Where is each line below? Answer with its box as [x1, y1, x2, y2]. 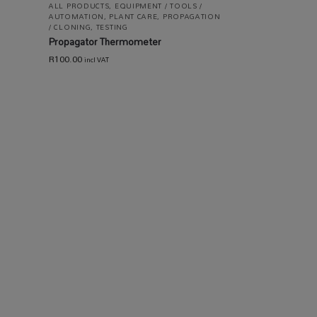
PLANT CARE [109, 8, 158, 23]
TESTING [96, 19, 128, 34]
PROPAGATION [162, 8, 221, 23]
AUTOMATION [49, 8, 105, 23]
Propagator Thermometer [49, 31, 162, 52]
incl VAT [84, 52, 110, 67]
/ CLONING [49, 19, 91, 34]
